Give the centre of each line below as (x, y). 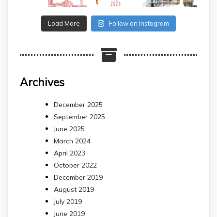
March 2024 (72, 141)
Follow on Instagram (139, 23)
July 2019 (68, 202)
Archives (42, 82)
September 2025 (79, 117)
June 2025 (69, 129)
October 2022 (75, 165)
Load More (64, 23)
